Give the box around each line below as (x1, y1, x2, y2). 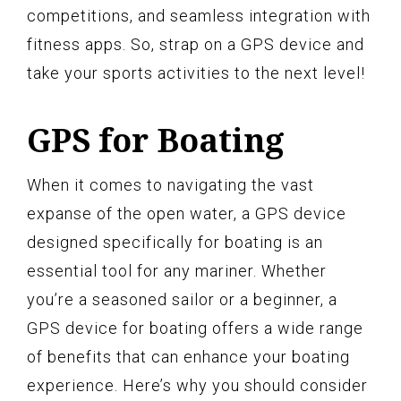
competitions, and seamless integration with (27, 5, 371, 25)
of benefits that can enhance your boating (27, 346, 350, 366)
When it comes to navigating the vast (27, 175, 314, 194)
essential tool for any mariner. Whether (27, 260, 327, 280)
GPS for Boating (27, 117, 285, 162)
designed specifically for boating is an (27, 232, 323, 252)
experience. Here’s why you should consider (27, 375, 368, 395)
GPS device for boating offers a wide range (27, 318, 363, 337)
